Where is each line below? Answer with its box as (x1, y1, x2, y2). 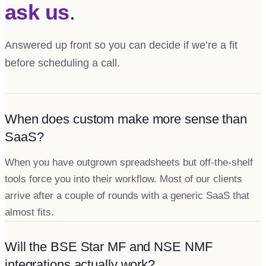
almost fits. (5, 206, 54, 218)
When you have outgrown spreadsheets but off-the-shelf (5, 156, 253, 168)
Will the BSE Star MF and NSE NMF (5, 239, 213, 254)
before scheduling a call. (5, 56, 120, 69)
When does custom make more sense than (5, 111, 247, 126)
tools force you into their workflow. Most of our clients (5, 173, 242, 185)
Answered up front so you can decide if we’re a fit (5, 39, 237, 51)
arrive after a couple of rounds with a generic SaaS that (5, 189, 249, 201)
